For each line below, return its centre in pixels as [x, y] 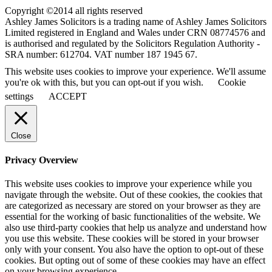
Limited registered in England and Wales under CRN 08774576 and [135, 32]
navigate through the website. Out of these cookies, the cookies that [134, 195]
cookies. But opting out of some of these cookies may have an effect [135, 260]
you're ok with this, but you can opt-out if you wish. [105, 82]
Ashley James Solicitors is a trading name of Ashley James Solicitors [136, 21]
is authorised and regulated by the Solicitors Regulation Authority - [132, 43]
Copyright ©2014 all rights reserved [74, 10]
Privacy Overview [42, 160]
